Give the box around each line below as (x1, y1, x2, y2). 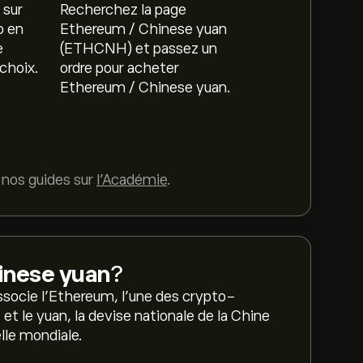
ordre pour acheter (60, 60, 180, 76)
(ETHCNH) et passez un (60, 41, 218, 57)
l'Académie (96, 172, 167, 188)
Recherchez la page (60, 2, 187, 18)
